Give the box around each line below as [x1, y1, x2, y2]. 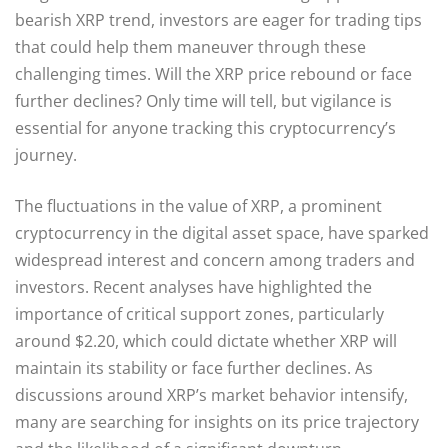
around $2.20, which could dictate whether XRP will [15, 329, 397, 352]
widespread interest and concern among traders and [15, 248, 415, 271]
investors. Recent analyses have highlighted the [15, 275, 372, 298]
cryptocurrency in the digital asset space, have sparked [15, 221, 429, 244]
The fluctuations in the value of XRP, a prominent [15, 194, 382, 217]
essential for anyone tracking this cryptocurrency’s [15, 116, 396, 139]
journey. [15, 143, 77, 166]
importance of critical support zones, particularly [15, 302, 384, 325]
